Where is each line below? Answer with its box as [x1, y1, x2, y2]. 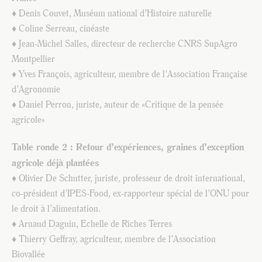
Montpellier [12, 53, 55, 65]
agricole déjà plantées [12, 157, 99, 169]
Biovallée [12, 249, 45, 260]
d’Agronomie [12, 84, 60, 95]
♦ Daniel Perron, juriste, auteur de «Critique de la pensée [12, 99, 223, 111]
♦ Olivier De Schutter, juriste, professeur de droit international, [12, 173, 245, 184]
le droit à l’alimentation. [12, 203, 101, 215]
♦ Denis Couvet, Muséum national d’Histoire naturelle [12, 8, 212, 19]
